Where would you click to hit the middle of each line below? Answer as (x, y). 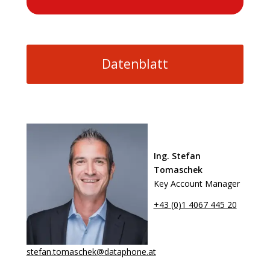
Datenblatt (135, 64)
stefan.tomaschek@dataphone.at (91, 251)
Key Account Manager (196, 183)
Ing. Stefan (177, 155)
